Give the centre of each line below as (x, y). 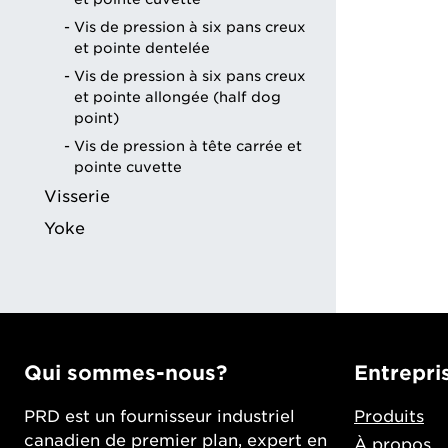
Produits (389, 417)
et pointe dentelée (142, 48)
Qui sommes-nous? (125, 373)
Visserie (77, 197)
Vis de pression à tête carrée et (188, 146)
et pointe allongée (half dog (177, 97)
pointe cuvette (128, 167)
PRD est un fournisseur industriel (159, 417)
